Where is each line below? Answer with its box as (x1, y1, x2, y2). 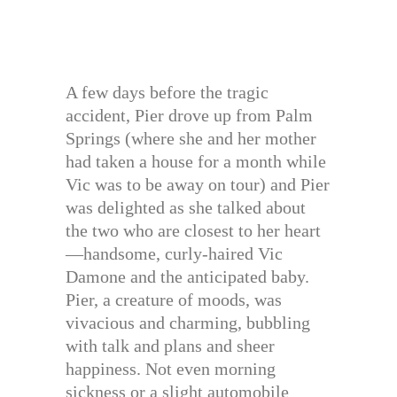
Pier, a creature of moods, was (66, 290, 282, 310)
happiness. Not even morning (66, 359, 276, 379)
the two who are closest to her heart (66, 221, 321, 241)
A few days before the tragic (66, 82, 269, 103)
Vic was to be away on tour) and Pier (66, 175, 330, 195)
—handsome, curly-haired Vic (66, 244, 283, 264)
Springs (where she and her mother (66, 128, 316, 149)
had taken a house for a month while (66, 152, 326, 172)
